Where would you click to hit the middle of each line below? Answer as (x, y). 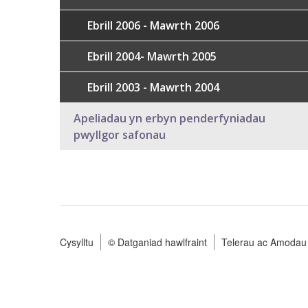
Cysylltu (77, 242)
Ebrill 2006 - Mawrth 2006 (153, 25)
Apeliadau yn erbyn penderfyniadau (169, 118)
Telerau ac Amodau (264, 242)
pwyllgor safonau (120, 135)
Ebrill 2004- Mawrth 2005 (152, 56)
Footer (93, 260)
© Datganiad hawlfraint (157, 242)
